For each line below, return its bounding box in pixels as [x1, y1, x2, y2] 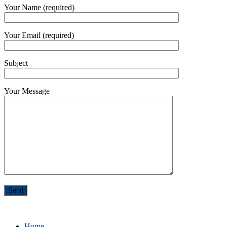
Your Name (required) [4, 3, 74, 12]
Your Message [4, 87, 50, 96]
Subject [4, 59, 28, 68]
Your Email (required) [4, 31, 74, 40]
